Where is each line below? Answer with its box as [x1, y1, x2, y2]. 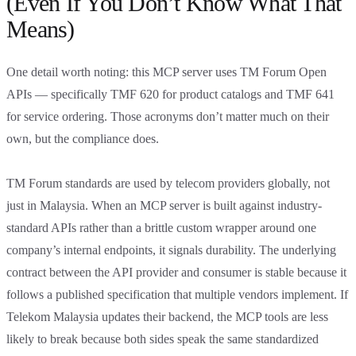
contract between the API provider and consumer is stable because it [6, 265, 346, 279]
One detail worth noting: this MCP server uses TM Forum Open [6, 64, 327, 79]
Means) [6, 15, 75, 42]
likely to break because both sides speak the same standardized [6, 331, 319, 346]
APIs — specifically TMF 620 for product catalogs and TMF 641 [6, 87, 335, 101]
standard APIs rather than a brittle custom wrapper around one [6, 220, 316, 234]
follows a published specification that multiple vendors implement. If [6, 287, 348, 301]
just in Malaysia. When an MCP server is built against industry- [6, 198, 322, 212]
